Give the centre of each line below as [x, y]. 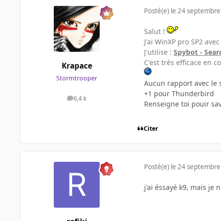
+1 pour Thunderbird [179, 93]
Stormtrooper [77, 78]
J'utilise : [159, 52]
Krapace [77, 66]
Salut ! [155, 31]
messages [91, 101]
